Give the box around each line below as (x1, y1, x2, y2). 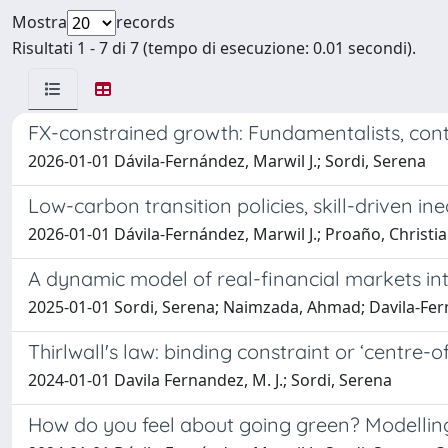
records (116, 11, 175, 33)
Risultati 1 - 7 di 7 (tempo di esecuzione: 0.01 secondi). (12, 37, 416, 59)
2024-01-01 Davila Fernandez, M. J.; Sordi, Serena (28, 369, 392, 391)
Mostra (12, 11, 67, 33)
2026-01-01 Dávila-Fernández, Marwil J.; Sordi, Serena (28, 150, 426, 172)
